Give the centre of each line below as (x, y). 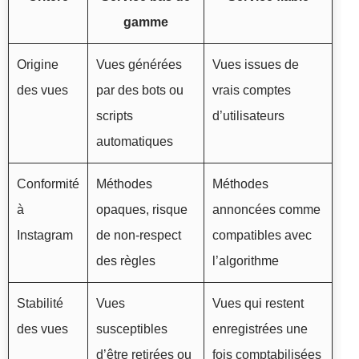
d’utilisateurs (248, 116)
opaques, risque (142, 210)
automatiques (135, 142)
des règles (126, 261)
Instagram (45, 236)
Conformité (48, 184)
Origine (38, 65)
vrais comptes (252, 91)
